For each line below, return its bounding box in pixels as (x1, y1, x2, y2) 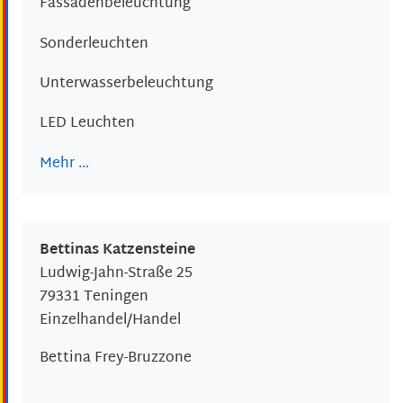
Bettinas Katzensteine (40, 237, 195, 264)
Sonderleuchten (40, 31, 148, 58)
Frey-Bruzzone (94, 345, 192, 372)
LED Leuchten (40, 111, 135, 138)
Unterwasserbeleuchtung (40, 70, 213, 97)
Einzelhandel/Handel (40, 307, 181, 334)
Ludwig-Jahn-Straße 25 (40, 260, 193, 287)
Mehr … (40, 150, 89, 177)
